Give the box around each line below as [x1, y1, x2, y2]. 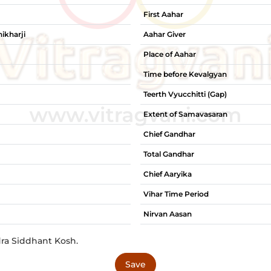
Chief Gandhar [143, 129, 195, 139]
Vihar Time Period [143, 189, 209, 198]
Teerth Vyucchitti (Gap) [143, 90, 227, 99]
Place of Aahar [143, 50, 196, 59]
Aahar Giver [143, 30, 186, 39]
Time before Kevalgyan [143, 70, 227, 79]
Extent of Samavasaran [143, 109, 227, 119]
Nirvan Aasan [143, 209, 192, 218]
